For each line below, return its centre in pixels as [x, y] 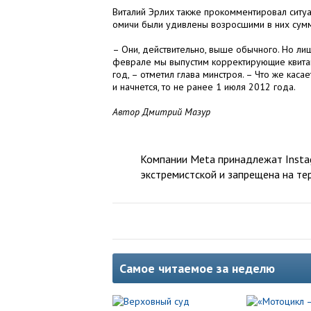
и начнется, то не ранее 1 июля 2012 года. [204, 87]
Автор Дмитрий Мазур [161, 112]
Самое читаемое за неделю [197, 268]
